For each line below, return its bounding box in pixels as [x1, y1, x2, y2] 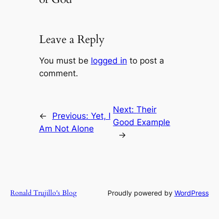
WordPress [174, 189, 209, 197]
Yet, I [90, 111, 110, 121]
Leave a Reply [39, 32, 105, 47]
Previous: [52, 111, 91, 121]
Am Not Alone [39, 124, 94, 134]
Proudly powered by [107, 189, 175, 197]
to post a [127, 56, 164, 66]
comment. [39, 68, 78, 79]
